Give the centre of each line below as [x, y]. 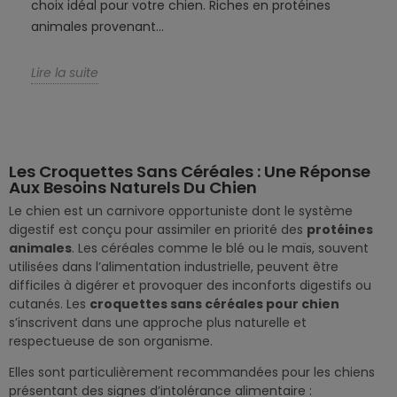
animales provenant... [97, 27]
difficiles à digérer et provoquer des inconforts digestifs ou [190, 286]
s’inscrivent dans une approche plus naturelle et [158, 323]
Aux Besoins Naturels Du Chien [133, 188]
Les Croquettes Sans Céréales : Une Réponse [190, 172]
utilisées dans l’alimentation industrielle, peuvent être [174, 267]
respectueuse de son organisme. [111, 342]
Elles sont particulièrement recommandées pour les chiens [192, 373]
